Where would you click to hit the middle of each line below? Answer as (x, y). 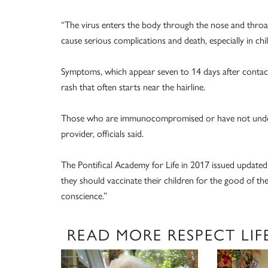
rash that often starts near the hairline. (133, 86)
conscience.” (84, 195)
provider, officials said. (102, 133)
